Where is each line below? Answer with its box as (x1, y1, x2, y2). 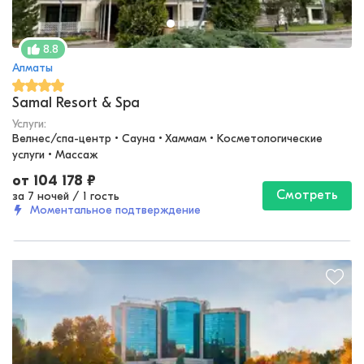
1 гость (83, 189, 119, 204)
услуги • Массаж (12, 148, 98, 162)
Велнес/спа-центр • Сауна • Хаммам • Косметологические (12, 132, 323, 146)
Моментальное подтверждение (30, 203, 201, 218)
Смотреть (276, 188, 338, 203)
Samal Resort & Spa (12, 94, 140, 112)
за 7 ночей (12, 189, 69, 204)
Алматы (12, 61, 53, 76)
